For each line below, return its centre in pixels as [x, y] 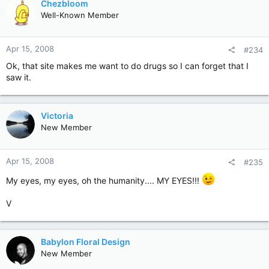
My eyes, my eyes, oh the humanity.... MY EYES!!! [104, 180]
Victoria [57, 116]
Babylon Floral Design [86, 242]
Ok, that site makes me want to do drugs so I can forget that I [127, 66]
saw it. [19, 77]
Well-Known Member [80, 15]
